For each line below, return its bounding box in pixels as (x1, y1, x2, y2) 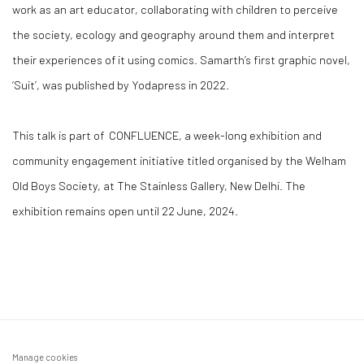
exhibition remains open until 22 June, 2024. (12, 202, 238, 218)
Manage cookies (12, 351, 77, 362)
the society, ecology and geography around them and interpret (12, 26, 335, 41)
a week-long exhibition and (184, 127, 322, 142)
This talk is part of (12, 127, 109, 142)
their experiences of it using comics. (12, 51, 200, 67)
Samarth (200, 51, 245, 67)
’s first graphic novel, (245, 51, 350, 67)
